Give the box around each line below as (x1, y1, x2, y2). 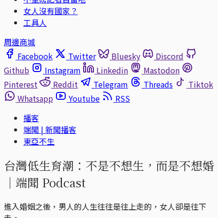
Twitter (68, 50, 96, 62)
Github (4, 64, 29, 76)
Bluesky (111, 50, 140, 62)
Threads (144, 78, 173, 90)
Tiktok (188, 78, 213, 90)
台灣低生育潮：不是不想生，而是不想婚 (4, 156, 214, 174)
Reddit (53, 78, 78, 90)
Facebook (18, 50, 53, 62)
